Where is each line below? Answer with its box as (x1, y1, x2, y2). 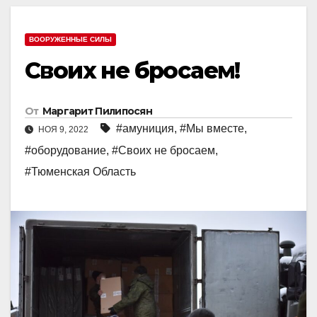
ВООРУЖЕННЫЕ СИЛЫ (29, 35, 112, 43)
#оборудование (25, 144, 106, 156)
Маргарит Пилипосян (42, 104, 153, 117)
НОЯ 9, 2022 (36, 124, 91, 134)
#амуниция (116, 122, 174, 134)
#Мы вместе (180, 122, 244, 134)
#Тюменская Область (25, 165, 136, 178)
